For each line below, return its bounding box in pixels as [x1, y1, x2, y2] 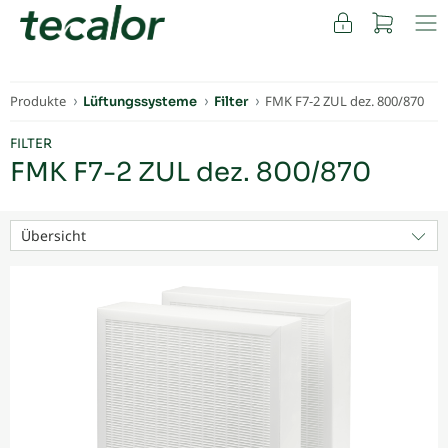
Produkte [10, 92, 66, 111]
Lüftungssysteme [83, 93, 197, 111]
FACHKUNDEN [34, 19, 196, 47]
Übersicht [21, 226, 86, 246]
